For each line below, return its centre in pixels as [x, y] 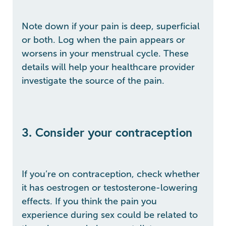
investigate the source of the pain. [93, 80]
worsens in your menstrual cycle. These [105, 53]
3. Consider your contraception [107, 132]
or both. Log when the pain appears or [103, 40]
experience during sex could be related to [110, 215]
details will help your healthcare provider [108, 67]
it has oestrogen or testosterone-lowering [110, 187]
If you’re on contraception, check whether [111, 174]
